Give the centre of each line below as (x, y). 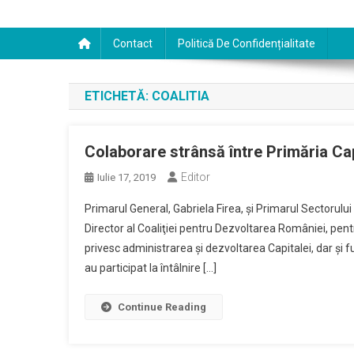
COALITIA (181, 96)
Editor (196, 177)
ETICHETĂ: (118, 96)
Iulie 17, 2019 (126, 177)
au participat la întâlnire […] (151, 268)
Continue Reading (162, 307)
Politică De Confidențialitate (247, 43)
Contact (133, 43)
